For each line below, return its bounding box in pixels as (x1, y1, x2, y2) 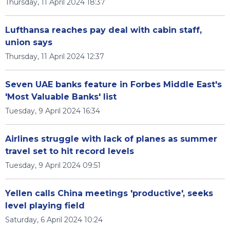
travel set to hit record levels (5, 146, 134, 156)
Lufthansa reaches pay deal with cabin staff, (5, 25, 202, 35)
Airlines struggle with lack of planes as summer (5, 134, 217, 144)
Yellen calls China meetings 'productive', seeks (5, 188, 213, 198)
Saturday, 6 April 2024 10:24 (5, 215, 103, 224)
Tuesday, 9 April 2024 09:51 (5, 161, 101, 170)
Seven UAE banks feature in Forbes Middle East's (5, 80, 222, 89)
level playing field (5, 201, 85, 210)
